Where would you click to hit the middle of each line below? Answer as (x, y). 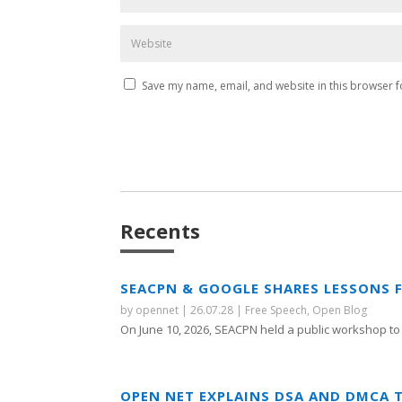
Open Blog (340, 310)
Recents (161, 231)
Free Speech (276, 310)
